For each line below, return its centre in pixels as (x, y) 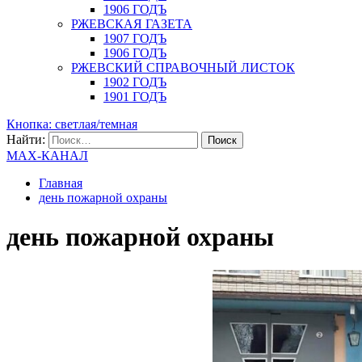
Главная (61, 183)
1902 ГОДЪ (135, 82)
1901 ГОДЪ (135, 97)
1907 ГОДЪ (135, 38)
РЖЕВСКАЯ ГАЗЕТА (132, 24)
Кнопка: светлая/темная (72, 124)
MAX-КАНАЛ (47, 156)
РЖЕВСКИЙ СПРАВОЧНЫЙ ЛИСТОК (183, 67)
